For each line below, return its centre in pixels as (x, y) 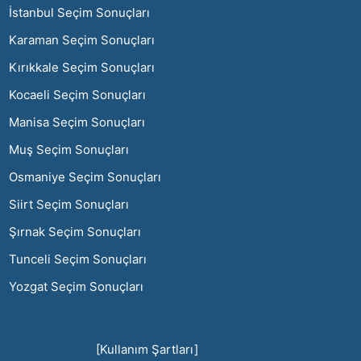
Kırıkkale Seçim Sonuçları (82, 67)
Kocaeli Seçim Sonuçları (77, 94)
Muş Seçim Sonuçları (69, 149)
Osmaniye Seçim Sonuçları (85, 176)
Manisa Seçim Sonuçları (77, 122)
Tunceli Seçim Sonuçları (78, 259)
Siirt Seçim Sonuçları (69, 204)
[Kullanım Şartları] (147, 349)
